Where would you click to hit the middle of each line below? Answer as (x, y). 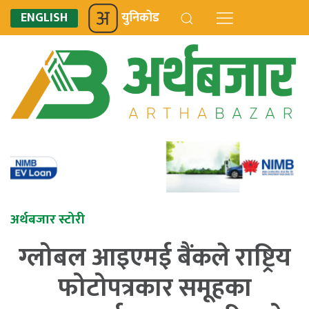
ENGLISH (44, 18)
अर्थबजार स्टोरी (48, 220)
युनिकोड (140, 18)
